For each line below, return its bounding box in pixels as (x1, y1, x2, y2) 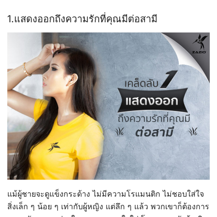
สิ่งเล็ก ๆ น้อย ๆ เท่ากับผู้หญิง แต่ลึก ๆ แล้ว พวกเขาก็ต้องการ (7, 201, 209, 212)
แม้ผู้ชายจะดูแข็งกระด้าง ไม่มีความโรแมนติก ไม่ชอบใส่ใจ (7, 189, 204, 199)
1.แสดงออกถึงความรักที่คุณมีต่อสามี (7, 13, 157, 25)
